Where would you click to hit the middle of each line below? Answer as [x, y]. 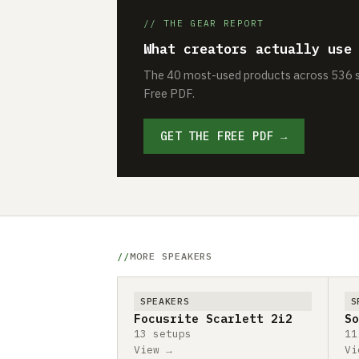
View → [153, 350]
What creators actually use [248, 49]
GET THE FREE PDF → [224, 137]
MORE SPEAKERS [171, 256]
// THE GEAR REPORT [204, 24]
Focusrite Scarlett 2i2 [213, 319]
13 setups [163, 334]
